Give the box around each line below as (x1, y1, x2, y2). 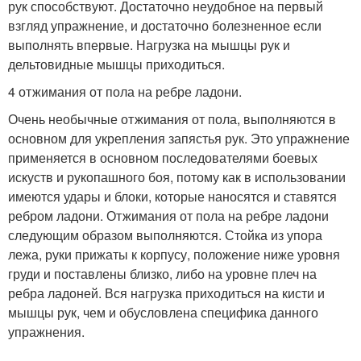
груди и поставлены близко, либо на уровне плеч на (8, 263, 317, 283)
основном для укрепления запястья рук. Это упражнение (8, 128, 350, 147)
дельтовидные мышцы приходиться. (8, 54, 225, 73)
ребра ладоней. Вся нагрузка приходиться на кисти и (8, 283, 325, 302)
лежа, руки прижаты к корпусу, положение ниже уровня (8, 244, 340, 263)
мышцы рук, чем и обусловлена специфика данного (8, 302, 318, 322)
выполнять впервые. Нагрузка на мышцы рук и (8, 35, 290, 54)
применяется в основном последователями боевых (8, 147, 317, 167)
